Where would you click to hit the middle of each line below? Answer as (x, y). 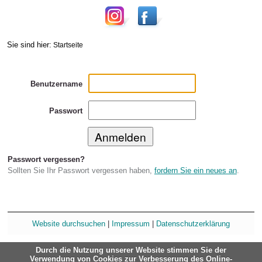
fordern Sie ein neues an (195, 171)
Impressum (131, 223)
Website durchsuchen (69, 223)
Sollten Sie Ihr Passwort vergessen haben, (81, 171)
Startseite (68, 44)
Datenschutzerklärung (193, 223)
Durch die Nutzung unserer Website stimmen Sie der (131, 250)
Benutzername (56, 84)
